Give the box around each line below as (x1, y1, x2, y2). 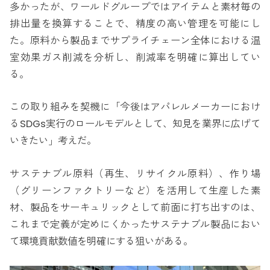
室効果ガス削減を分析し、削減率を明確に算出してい (10, 50, 260, 64)
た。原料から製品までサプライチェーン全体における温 (10, 33, 260, 48)
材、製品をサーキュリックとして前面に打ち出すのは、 (10, 200, 260, 215)
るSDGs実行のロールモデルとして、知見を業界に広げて (10, 117, 260, 131)
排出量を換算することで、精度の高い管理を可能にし (10, 16, 260, 31)
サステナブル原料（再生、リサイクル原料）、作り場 (10, 166, 260, 181)
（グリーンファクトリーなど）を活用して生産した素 (10, 183, 260, 198)
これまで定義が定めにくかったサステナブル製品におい (10, 217, 260, 231)
